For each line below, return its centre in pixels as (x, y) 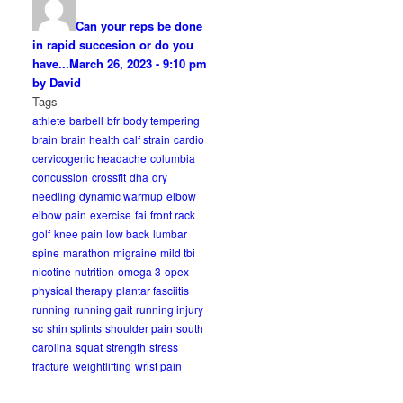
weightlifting (103, 366)
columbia (173, 158)
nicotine (52, 271)
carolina (53, 347)
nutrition (95, 271)
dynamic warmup (121, 196)
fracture (51, 366)
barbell (87, 120)
